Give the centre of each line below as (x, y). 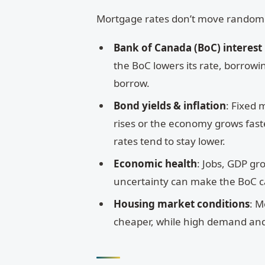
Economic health (156, 163)
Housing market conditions (182, 203)
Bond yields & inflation (170, 105)
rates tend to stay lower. (170, 141)
